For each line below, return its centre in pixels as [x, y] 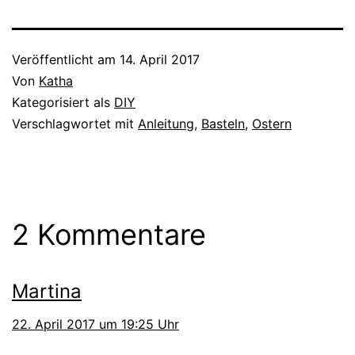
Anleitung [166, 124]
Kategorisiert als [63, 103]
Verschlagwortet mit [75, 124]
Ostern [272, 124]
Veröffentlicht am [66, 60]
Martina [47, 292]
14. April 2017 [160, 60]
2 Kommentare [109, 235]
